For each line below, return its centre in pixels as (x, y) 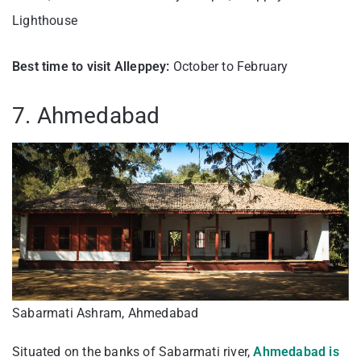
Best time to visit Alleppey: (91, 66)
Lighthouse (45, 20)
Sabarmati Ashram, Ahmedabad (106, 313)
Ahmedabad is (296, 351)
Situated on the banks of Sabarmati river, (133, 351)
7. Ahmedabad (86, 115)
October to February (229, 66)
